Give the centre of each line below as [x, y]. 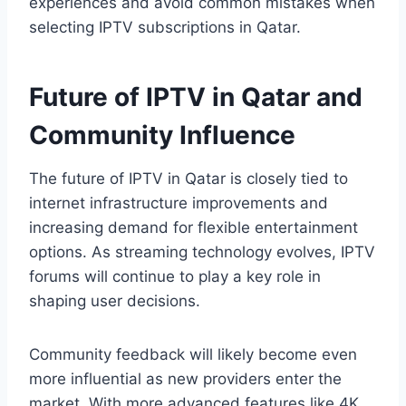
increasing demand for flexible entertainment [193, 228]
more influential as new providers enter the [185, 379]
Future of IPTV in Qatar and [196, 97]
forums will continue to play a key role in [175, 277]
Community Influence [162, 135]
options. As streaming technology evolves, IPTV [202, 252]
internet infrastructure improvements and [179, 203]
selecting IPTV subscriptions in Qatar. [165, 28]
